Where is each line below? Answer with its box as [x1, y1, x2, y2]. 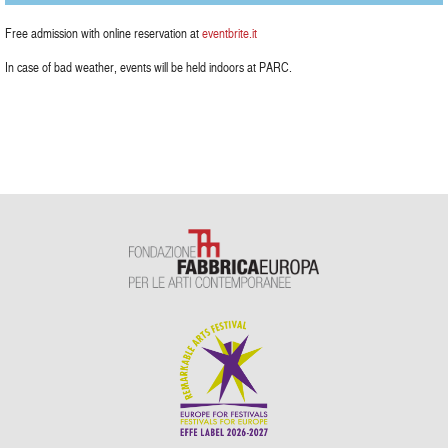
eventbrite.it [202, 24, 257, 42]
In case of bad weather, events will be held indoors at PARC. [5, 58, 292, 76]
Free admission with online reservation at [5, 24, 202, 42]
